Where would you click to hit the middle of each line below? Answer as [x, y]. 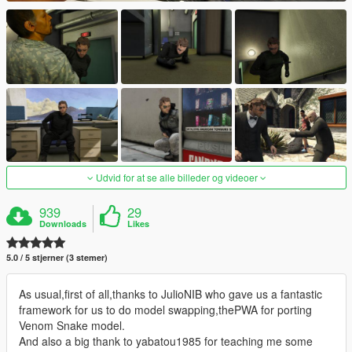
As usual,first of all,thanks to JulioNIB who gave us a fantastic [170, 293]
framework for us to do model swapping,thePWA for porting [165, 309]
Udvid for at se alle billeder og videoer [176, 177]
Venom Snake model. [72, 325]
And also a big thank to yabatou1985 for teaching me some [166, 341]
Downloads [63, 223]
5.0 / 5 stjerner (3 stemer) [57, 257]
